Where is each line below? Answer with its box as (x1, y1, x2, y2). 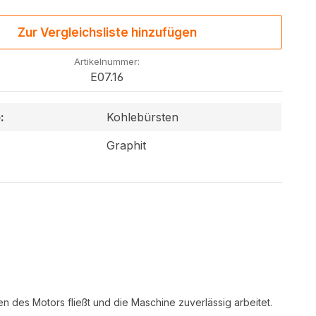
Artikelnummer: (74, 56, 140, 67)
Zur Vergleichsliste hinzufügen (17, 25, 197, 39)
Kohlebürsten (107, 110, 179, 124)
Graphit (107, 138, 147, 152)
